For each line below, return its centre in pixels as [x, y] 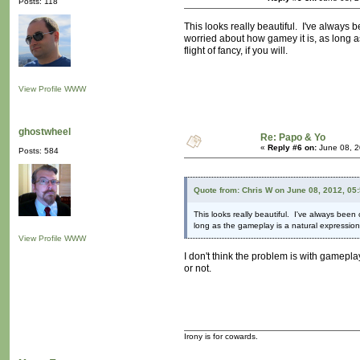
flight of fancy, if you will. [236, 51]
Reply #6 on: [292, 148]
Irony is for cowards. [221, 337]
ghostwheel [45, 132]
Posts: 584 [39, 151]
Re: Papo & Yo [293, 138]
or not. [198, 269]
